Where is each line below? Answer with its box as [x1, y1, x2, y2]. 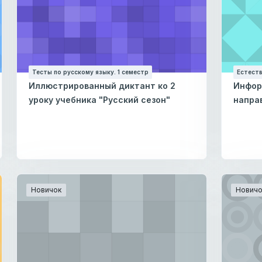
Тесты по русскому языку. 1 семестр [32, 68, 149, 75]
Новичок [31, 185, 61, 194]
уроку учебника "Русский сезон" [29, 94, 170, 105]
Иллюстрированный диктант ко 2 [29, 80, 175, 91]
